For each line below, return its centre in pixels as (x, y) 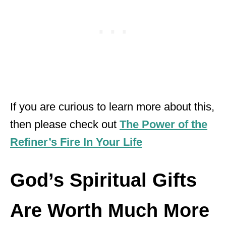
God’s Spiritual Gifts (103, 180)
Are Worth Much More (110, 210)
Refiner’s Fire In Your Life (76, 142)
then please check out (65, 124)
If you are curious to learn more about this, (112, 106)
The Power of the (163, 124)
